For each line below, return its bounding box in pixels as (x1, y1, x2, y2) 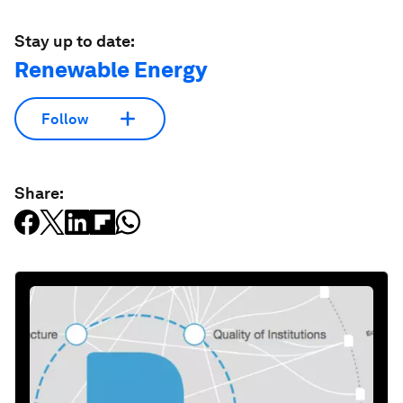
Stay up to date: (14, 31, 135, 50)
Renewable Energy (14, 57, 207, 83)
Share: (14, 184, 64, 202)
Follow (41, 110, 88, 128)
